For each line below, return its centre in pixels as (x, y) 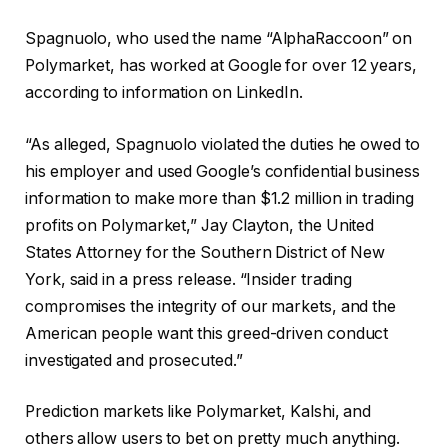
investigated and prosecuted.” (134, 360)
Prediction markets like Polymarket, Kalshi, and (198, 412)
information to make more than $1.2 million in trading (219, 198)
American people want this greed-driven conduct (207, 333)
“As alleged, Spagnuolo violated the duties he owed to (222, 144)
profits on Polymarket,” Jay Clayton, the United (200, 225)
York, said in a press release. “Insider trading (189, 279)
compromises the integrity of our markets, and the (211, 306)
